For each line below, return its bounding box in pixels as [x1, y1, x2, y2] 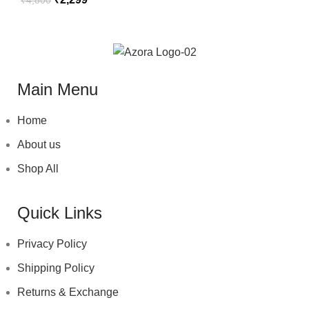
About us [17, 139, 61, 151]
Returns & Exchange [17, 286, 119, 299]
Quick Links [17, 203, 102, 223]
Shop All [17, 163, 59, 175]
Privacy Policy [17, 238, 87, 250]
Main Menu [17, 80, 98, 99]
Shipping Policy [17, 262, 94, 275]
